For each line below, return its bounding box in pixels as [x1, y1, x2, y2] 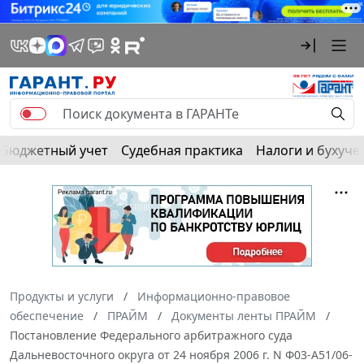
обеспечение [10, 307, 84, 323]
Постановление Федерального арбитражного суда [10, 327, 292, 343]
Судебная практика [121, 141, 243, 159]
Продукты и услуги [10, 288, 114, 304]
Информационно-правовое [137, 288, 290, 304]
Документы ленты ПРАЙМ [171, 307, 316, 323]
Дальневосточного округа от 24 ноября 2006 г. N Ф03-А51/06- [10, 346, 353, 362]
